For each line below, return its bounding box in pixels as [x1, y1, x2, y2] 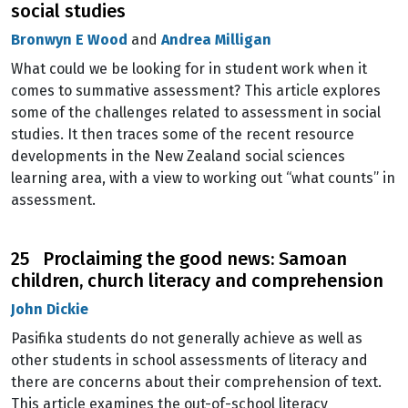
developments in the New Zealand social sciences [11, 148, 345, 165]
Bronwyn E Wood [11, 31, 127, 48]
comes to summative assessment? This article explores [11, 82, 381, 99]
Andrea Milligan [161, 31, 271, 48]
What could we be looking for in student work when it [11, 60, 367, 77]
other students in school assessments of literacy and [11, 352, 368, 369]
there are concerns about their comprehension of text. [11, 373, 382, 391]
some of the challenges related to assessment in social [11, 104, 381, 121]
